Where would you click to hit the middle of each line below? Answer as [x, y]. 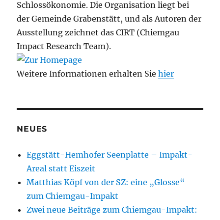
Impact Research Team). [64, 46]
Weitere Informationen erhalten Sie [88, 74]
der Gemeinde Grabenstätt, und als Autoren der [109, 19]
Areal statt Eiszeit [61, 169]
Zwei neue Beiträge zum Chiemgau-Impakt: [112, 210]
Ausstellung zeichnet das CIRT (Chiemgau [98, 33]
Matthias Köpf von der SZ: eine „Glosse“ [106, 182]
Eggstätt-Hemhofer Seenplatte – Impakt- [110, 155]
